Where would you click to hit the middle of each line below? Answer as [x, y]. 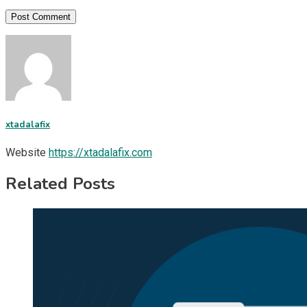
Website [26, 152]
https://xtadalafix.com [100, 152]
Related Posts [60, 183]
